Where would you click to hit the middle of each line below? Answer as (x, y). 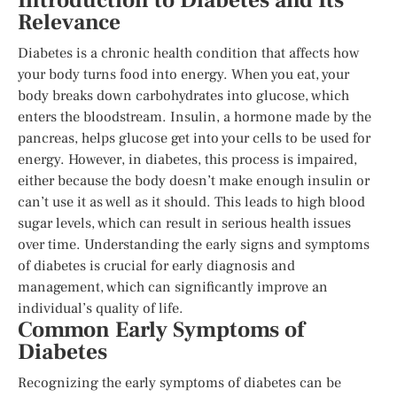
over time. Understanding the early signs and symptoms (194, 244)
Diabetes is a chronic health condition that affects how (189, 53)
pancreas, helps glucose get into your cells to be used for (194, 138)
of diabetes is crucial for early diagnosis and (156, 265)
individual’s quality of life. (101, 308)
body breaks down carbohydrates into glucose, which (183, 95)
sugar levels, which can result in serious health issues (184, 223)
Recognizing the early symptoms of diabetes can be (179, 382)
